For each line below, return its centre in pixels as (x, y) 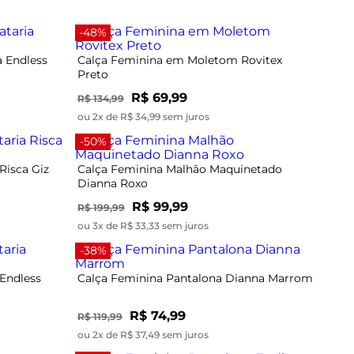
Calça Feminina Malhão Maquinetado (180, 169)
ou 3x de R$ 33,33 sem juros (143, 225)
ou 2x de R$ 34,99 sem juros (143, 116)
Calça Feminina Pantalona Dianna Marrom (195, 278)
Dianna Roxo (113, 183)
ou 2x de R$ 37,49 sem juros (143, 334)
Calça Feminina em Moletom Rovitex (180, 60)
